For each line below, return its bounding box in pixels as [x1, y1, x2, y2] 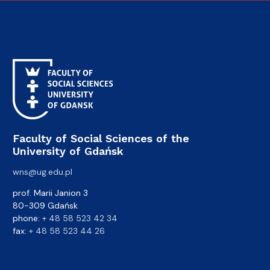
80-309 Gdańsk [13, 199, 78, 211]
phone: [13, 212, 42, 224]
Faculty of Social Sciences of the [13, 131, 189, 145]
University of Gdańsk [13, 144, 124, 157]
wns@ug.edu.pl [13, 166, 72, 177]
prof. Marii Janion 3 [13, 187, 88, 198]
